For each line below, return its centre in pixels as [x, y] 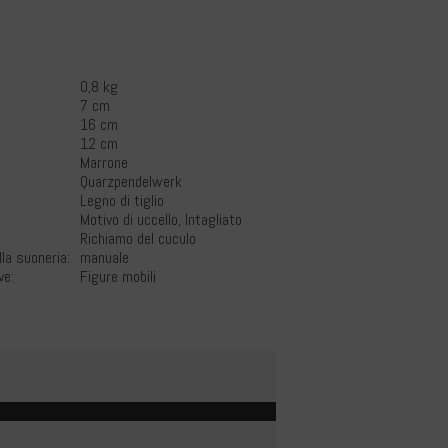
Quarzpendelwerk [131, 181]
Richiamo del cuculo [138, 238]
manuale [104, 257]
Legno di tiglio [122, 200]
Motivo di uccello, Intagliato [161, 219]
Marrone [104, 162]
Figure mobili [118, 276]
